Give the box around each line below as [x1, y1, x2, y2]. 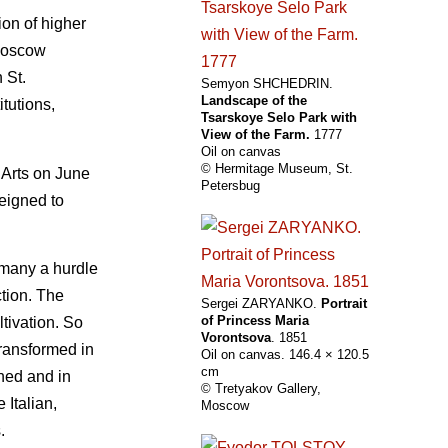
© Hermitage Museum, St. [201, 161, 353, 177]
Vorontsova [201, 330, 271, 346]
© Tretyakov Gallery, [201, 381, 321, 397]
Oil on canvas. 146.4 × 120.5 [201, 347, 369, 363]
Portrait [321, 296, 367, 312]
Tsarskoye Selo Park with [201, 110, 357, 126]
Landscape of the [201, 93, 307, 109]
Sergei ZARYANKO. [201, 296, 321, 312]
